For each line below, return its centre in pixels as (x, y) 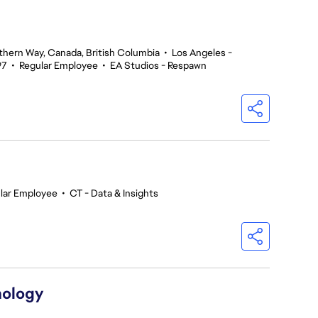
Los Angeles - (202, 53)
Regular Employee (59, 65)
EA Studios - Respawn (158, 65)
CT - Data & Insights (114, 193)
